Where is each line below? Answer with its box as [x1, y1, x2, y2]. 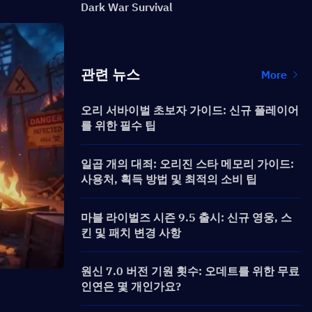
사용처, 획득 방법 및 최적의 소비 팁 [81, 172, 257, 186]
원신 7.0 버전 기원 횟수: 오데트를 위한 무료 [81, 264, 299, 278]
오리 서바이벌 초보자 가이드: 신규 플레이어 [81, 103, 299, 117]
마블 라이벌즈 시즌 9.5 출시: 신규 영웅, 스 [81, 210, 292, 224]
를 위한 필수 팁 [81, 118, 156, 132]
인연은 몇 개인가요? [81, 279, 181, 293]
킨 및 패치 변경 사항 [81, 226, 181, 240]
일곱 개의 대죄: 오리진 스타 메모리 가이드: [81, 157, 294, 171]
